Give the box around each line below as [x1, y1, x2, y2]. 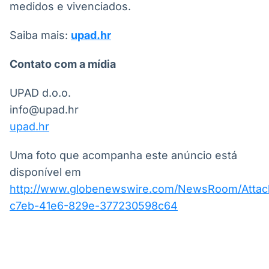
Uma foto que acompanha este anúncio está [10, 149, 237, 162]
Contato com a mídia [10, 58, 116, 70]
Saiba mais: [10, 29, 71, 41]
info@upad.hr [10, 103, 79, 116]
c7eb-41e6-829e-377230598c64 [10, 199, 178, 212]
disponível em [10, 166, 81, 178]
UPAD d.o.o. [10, 86, 71, 99]
